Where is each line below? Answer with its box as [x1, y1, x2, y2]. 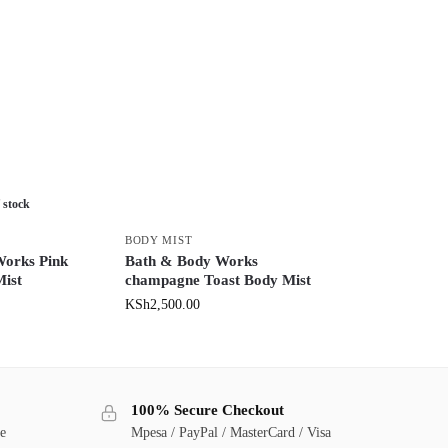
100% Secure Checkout [130, 402, 284, 419]
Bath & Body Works [124, 253, 258, 270]
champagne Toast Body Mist [124, 272, 311, 289]
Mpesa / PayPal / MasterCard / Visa [130, 424, 331, 440]
